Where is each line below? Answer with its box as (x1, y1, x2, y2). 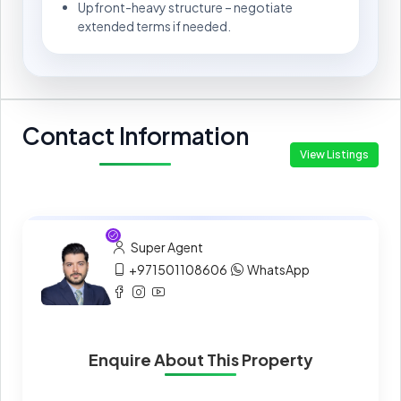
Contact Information (22, 121, 249, 151)
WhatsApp (247, 260, 310, 277)
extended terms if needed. (78, 18, 231, 35)
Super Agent (129, 238, 203, 255)
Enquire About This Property (88, 349, 313, 371)
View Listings (300, 148, 369, 162)
